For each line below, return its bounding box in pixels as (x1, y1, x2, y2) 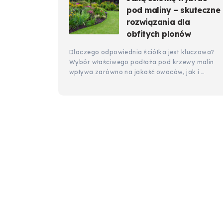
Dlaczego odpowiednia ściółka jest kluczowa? (69, 48, 215, 56)
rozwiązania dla (126, 17, 190, 27)
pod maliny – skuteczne (126, 5, 221, 15)
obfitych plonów (126, 29, 191, 39)
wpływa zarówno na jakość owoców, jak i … (69, 68, 205, 76)
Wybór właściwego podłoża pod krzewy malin (69, 58, 214, 66)
